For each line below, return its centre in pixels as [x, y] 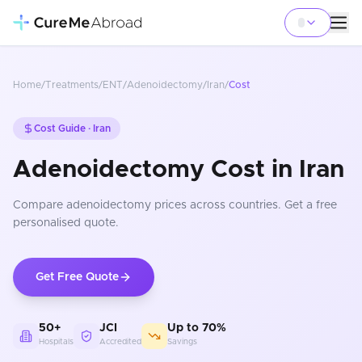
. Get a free [307, 205]
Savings [182, 342]
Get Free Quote [77, 277]
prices [169, 205]
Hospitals [56, 342]
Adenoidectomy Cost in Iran [179, 170]
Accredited [120, 342]
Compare [40, 205]
